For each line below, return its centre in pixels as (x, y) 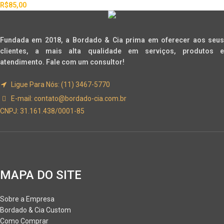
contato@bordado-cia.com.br (80, 99)
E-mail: (21, 99)
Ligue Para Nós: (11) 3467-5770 (60, 85)
